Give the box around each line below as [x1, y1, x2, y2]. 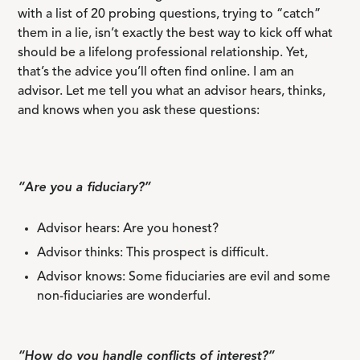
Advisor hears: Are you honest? [37, 223, 219, 235]
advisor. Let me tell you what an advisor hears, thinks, [18, 85, 326, 98]
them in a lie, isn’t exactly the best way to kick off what [18, 27, 333, 40]
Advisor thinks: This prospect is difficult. [37, 247, 269, 260]
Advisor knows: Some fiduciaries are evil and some [37, 271, 331, 284]
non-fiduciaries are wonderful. [37, 290, 211, 303]
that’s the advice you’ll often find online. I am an [18, 66, 295, 79]
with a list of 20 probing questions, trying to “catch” [18, 8, 321, 21]
